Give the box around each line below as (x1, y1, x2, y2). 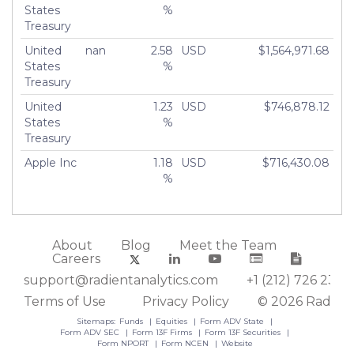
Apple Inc (24, 155, 77, 170)
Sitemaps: (77, 316, 116, 327)
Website (220, 338, 253, 349)
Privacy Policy (142, 294, 229, 310)
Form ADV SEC (60, 327, 122, 338)
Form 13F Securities (205, 327, 284, 338)
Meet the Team (179, 237, 277, 253)
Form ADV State (200, 316, 267, 327)
